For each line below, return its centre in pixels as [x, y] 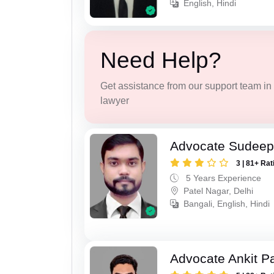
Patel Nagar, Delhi [219, 191]
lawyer [114, 100]
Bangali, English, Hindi [227, 204]
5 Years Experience [223, 178]
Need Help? [161, 60]
